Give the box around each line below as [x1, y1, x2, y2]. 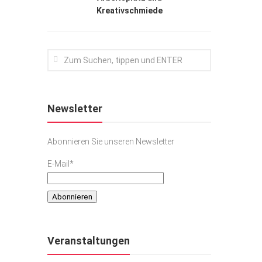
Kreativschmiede [96, 5, 163, 15]
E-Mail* [47, 158, 74, 168]
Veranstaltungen [47, 235, 130, 247]
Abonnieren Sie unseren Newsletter [47, 136, 174, 146]
